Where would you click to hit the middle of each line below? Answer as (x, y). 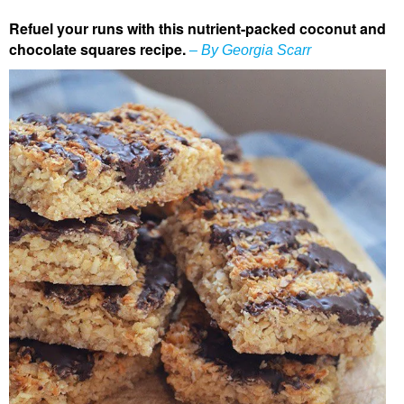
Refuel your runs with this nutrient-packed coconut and (197, 28)
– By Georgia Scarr (248, 50)
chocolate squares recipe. (97, 49)
